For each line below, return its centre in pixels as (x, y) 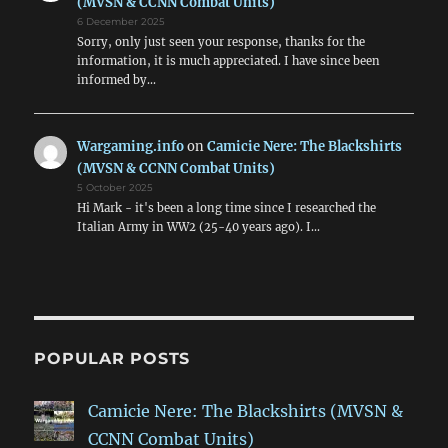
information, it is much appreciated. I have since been (228, 60)
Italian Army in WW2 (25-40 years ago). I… (198, 227)
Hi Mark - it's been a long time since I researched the (226, 208)
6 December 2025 (120, 21)
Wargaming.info (130, 147)
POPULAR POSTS (112, 359)
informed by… (116, 79)
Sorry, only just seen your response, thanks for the (220, 41)
